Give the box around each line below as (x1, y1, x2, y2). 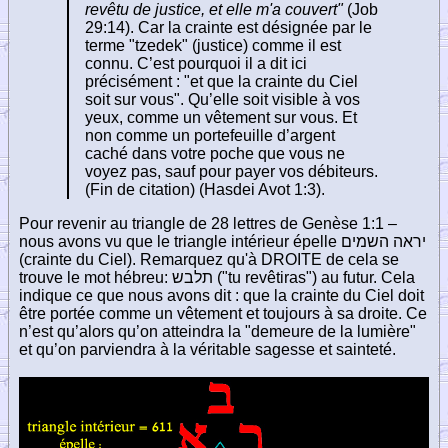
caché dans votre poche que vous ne (85, 144, 345, 162)
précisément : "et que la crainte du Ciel (85, 72, 358, 90)
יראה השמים (341, 232, 426, 250)
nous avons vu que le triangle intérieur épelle (19, 232, 341, 250)
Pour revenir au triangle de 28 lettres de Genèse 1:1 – (19, 214, 397, 232)
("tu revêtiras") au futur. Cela (213, 268, 415, 286)
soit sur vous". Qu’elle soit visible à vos (85, 90, 360, 108)
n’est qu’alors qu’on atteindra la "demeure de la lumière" (19, 322, 416, 340)
